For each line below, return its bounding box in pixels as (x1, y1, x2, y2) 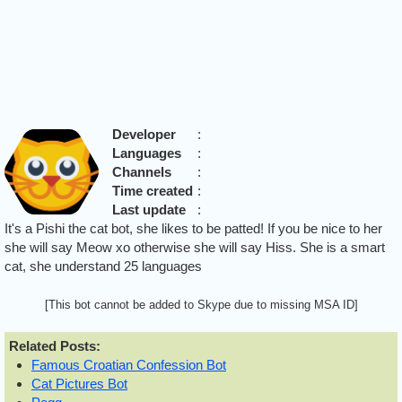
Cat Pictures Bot (31, 376, 127, 391)
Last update (112, 202, 186, 217)
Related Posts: (9, 338, 100, 354)
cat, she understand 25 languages (4, 258, 202, 274)
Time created (112, 183, 193, 198)
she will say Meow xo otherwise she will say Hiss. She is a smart (4, 240, 385, 255)
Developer (112, 127, 176, 142)
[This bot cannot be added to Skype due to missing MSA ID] (44, 299, 358, 311)
